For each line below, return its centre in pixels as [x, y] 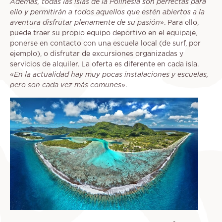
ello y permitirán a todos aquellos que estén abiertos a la [107, 12]
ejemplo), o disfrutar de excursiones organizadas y [97, 54]
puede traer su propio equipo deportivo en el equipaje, [104, 33]
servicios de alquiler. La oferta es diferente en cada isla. [104, 64]
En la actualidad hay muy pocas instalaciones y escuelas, [111, 75]
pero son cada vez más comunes [66, 85]
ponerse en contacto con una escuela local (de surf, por [105, 43]
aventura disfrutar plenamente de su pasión [85, 23]
